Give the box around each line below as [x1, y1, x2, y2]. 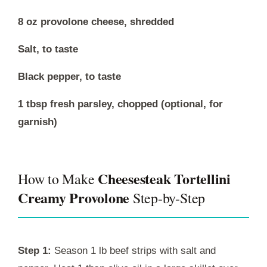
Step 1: [18, 244, 51, 256]
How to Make [18, 169, 98, 188]
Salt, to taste [18, 43, 78, 55]
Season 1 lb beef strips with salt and [51, 244, 216, 256]
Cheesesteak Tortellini [98, 167, 231, 189]
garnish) [18, 116, 57, 128]
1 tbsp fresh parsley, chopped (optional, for [18, 98, 223, 110]
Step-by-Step [129, 188, 206, 207]
